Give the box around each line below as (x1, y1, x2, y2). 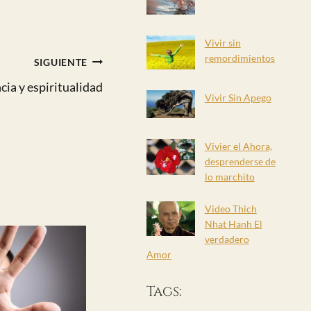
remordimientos (204, 51, 275, 64)
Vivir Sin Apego (204, 92, 271, 104)
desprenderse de (204, 155, 276, 167)
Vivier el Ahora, (204, 140, 272, 152)
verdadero (204, 233, 249, 245)
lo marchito (204, 170, 255, 183)
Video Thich (204, 202, 257, 215)
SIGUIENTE (33, 56, 88, 68)
